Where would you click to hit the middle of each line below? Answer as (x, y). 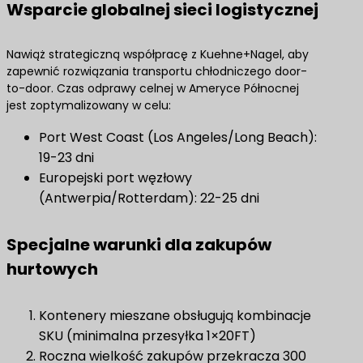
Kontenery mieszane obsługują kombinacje (175, 316)
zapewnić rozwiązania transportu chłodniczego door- (157, 71)
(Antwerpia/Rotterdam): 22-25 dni (149, 198)
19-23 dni (66, 158)
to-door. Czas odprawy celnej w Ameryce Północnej (153, 88)
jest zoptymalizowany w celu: (89, 105)
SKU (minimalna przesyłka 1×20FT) (147, 336)
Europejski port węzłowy (115, 178)
